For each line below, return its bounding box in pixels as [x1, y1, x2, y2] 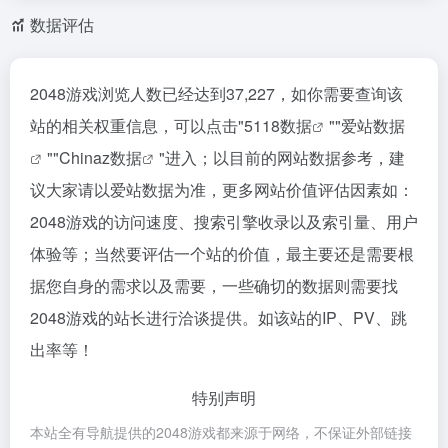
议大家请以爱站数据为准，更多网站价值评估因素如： [30, 178, 414, 201]
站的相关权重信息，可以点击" [30, 114, 244, 137]
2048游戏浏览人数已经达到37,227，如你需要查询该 [30, 82, 403, 105]
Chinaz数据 [59, 146, 142, 169]
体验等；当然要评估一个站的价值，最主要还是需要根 [30, 242, 414, 265]
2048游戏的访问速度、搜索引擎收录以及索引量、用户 [30, 210, 418, 233]
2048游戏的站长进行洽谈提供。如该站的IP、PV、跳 [30, 306, 407, 329]
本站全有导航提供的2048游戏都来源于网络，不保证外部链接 [30, 422, 412, 442]
